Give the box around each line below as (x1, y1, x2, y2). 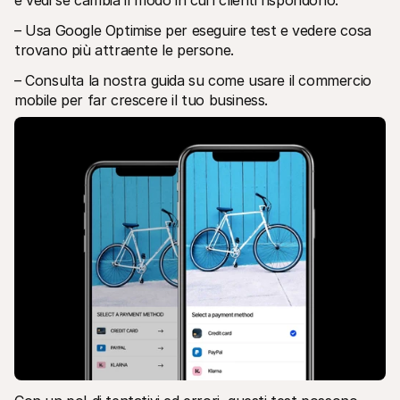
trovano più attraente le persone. (14, 40, 234, 59)
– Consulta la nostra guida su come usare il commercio (14, 71, 371, 89)
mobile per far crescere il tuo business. (14, 90, 269, 109)
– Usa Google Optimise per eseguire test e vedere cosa (14, 21, 371, 39)
